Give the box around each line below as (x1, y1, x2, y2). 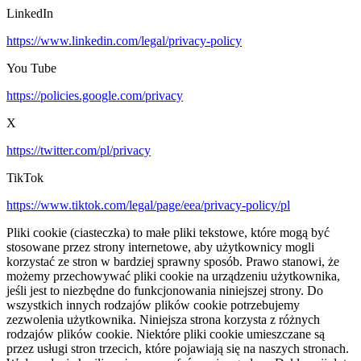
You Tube (6, 61, 56, 76)
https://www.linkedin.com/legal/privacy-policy (6, 34, 242, 48)
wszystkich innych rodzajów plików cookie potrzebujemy (6, 298, 300, 313)
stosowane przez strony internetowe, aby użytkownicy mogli (6, 240, 314, 255)
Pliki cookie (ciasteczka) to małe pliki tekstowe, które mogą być (6, 226, 330, 240)
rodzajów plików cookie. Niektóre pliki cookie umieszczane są (6, 327, 325, 342)
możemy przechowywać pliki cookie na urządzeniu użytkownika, (6, 269, 340, 284)
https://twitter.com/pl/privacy (6, 143, 151, 158)
